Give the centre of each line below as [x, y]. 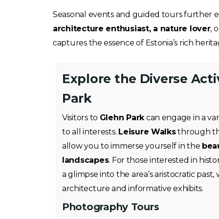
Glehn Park [122, 118]
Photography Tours [111, 207]
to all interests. [90, 132]
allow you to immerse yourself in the [132, 146]
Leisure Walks [147, 132]
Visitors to [81, 118]
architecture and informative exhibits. [133, 188]
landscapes [86, 160]
